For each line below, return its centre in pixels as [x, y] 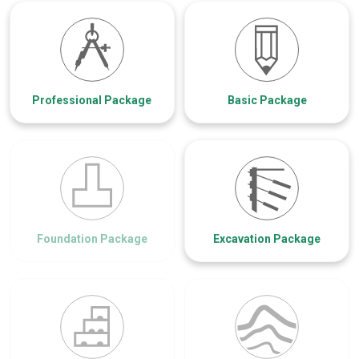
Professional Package [92, 100]
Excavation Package [267, 238]
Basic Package [267, 100]
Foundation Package [92, 238]
